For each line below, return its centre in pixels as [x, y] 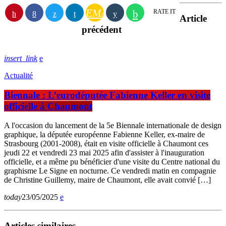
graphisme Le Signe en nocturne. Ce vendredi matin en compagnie [110, 171]
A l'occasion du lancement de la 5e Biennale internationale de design [113, 126]
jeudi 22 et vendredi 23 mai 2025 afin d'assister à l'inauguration [104, 153]
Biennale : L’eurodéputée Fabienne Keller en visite [107, 95]
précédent [102, 30]
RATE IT [164, 12]
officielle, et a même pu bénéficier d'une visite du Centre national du [112, 162]
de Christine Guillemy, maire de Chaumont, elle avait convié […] [107, 180]
